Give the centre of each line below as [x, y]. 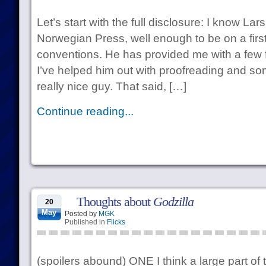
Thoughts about [115, 202]
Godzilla [173, 202]
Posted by [81, 214]
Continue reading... [85, 111]
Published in [85, 222]
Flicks [116, 222]
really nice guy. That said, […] [111, 86]
